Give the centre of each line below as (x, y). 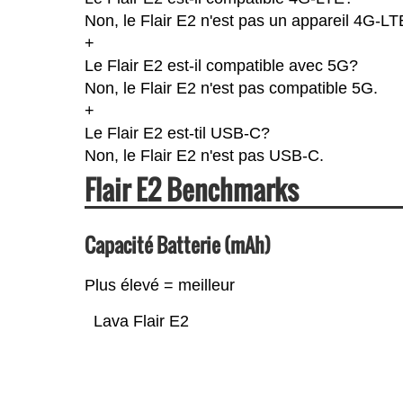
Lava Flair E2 (141, 321)
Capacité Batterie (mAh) (177, 244)
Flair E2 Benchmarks (191, 189)
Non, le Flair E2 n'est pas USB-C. (204, 155)
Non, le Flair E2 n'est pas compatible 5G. (231, 88)
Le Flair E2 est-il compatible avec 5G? (221, 65)
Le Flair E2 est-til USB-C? (177, 133)
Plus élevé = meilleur (159, 285)
